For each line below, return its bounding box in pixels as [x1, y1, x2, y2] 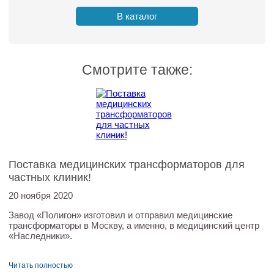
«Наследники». [8, 231, 72, 241]
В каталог [117, 11, 157, 21]
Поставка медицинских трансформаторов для [8, 158, 245, 171]
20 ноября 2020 [8, 190, 73, 201]
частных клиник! [8, 171, 91, 183]
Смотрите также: [81, 62, 193, 78]
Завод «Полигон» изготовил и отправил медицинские [8, 210, 232, 220]
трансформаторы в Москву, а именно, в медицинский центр [8, 220, 259, 231]
